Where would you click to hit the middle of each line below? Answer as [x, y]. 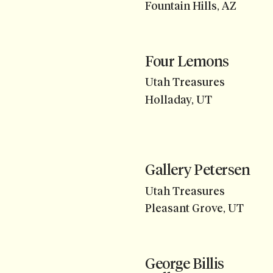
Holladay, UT [179, 100]
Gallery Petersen [198, 170]
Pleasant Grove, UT [194, 209]
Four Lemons [187, 62]
